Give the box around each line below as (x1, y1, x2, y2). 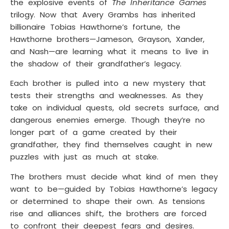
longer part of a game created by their (10, 127, 177, 138)
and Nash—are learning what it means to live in (10, 46, 209, 57)
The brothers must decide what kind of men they (10, 171, 218, 182)
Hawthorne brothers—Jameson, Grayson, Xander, (10, 34, 204, 45)
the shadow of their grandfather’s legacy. (10, 58, 181, 70)
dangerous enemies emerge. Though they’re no (10, 114, 205, 126)
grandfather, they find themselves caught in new (10, 139, 212, 150)
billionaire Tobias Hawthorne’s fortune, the (10, 21, 180, 33)
